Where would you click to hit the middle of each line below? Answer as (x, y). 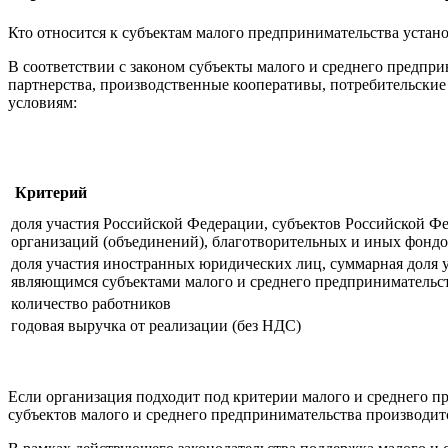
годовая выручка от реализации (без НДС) (156, 326)
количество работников (91, 304)
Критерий (51, 193)
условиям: (42, 102)
